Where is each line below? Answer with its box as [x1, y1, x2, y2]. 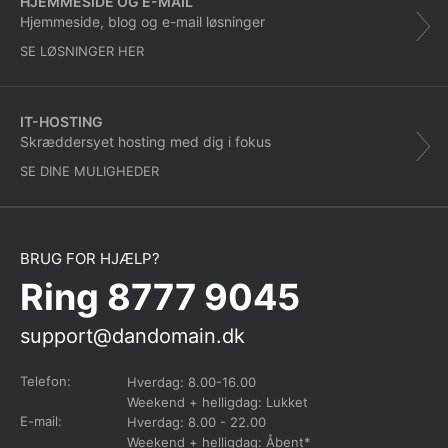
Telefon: [20, 373, 71, 390]
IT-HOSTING [20, 113, 103, 131]
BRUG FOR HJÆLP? [20, 249, 160, 269]
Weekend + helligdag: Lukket [127, 394, 308, 411]
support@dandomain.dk [20, 324, 245, 349]
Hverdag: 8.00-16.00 [127, 374, 256, 391]
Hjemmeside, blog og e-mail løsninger [20, 13, 265, 31]
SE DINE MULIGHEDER [20, 163, 159, 180]
